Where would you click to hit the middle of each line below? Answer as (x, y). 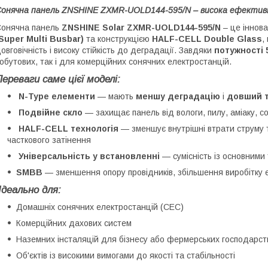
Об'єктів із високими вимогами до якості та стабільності (126, 255)
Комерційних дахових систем (74, 223)
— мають (115, 96)
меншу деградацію (178, 96)
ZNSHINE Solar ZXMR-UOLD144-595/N (141, 27)
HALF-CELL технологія (68, 128)
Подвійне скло (51, 112)
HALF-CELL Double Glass (207, 39)
